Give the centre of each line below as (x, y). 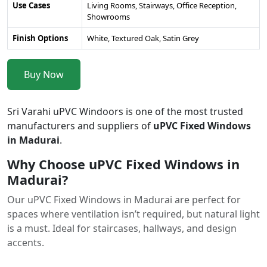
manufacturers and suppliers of (80, 125)
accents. (26, 242)
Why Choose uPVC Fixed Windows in (123, 164)
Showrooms (108, 16)
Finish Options (40, 38)
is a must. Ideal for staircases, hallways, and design (122, 228)
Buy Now (44, 74)
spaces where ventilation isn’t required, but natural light (133, 214)
